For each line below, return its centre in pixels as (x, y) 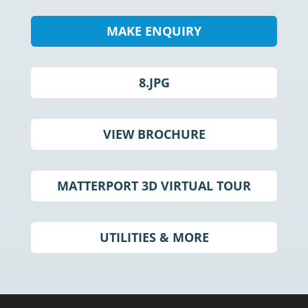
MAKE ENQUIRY (154, 31)
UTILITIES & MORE (154, 237)
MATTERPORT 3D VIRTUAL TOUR (154, 186)
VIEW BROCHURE (154, 134)
